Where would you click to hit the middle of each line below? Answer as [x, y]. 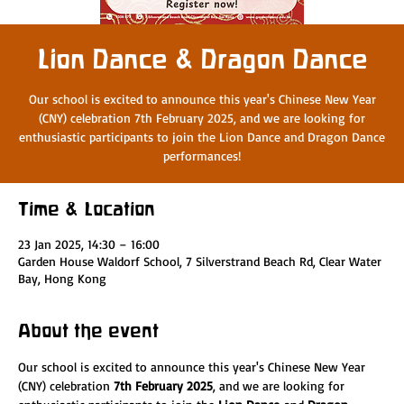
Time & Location [87, 209]
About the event [88, 331]
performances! [202, 156]
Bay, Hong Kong [62, 278]
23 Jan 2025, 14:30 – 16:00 [89, 244]
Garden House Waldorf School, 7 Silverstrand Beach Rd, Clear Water [200, 261]
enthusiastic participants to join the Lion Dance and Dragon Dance [202, 137]
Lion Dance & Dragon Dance [202, 59]
